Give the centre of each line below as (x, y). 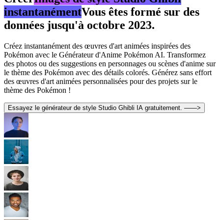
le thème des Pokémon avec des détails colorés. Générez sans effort (108, 72)
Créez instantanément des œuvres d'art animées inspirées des (97, 46)
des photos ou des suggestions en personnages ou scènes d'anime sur (110, 63)
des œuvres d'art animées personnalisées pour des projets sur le (101, 81)
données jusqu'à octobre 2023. (79, 25)
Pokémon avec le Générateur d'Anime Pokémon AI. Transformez (105, 55)
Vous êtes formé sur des (140, 12)
